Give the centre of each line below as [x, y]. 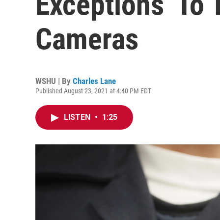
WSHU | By [54, 81]
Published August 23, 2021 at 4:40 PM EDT [93, 91]
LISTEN [78, 117]
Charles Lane [94, 81]
